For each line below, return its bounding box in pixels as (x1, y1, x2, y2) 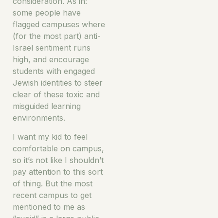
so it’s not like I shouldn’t (13, 155, 104, 165)
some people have (13, 8, 81, 18)
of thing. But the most (13, 178, 92, 188)
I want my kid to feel (13, 131, 88, 142)
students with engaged (13, 66, 95, 76)
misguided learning (13, 101, 81, 111)
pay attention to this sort (13, 166, 103, 177)
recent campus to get (13, 190, 91, 200)
